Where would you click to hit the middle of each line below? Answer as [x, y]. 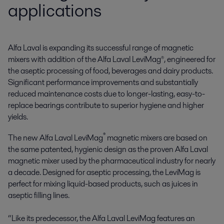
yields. [18, 117]
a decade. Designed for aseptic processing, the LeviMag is [104, 172]
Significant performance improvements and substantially [103, 82]
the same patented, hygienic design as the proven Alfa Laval [108, 149]
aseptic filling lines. [39, 195]
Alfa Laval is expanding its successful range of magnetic [101, 48]
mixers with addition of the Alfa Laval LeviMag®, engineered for [112, 59]
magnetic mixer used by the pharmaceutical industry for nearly [112, 161]
